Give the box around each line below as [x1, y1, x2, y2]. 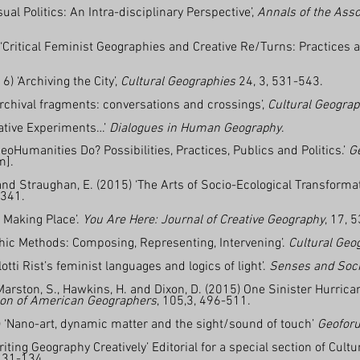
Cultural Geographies [121, 74, 235, 90]
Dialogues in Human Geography [109, 121, 281, 137]
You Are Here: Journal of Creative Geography [83, 212, 325, 228]
